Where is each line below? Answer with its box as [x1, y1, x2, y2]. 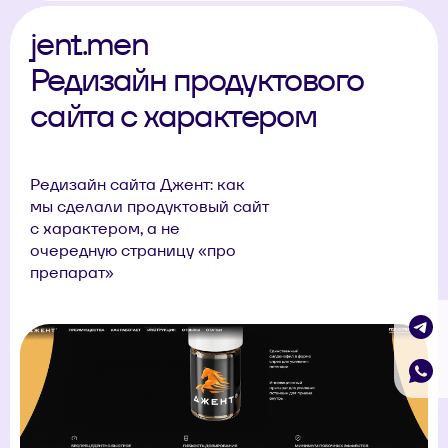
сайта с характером [30, 95, 317, 137]
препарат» [30, 262, 114, 284]
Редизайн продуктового [30, 59, 363, 101]
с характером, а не [30, 218, 180, 240]
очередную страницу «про [30, 240, 236, 262]
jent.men [30, 23, 149, 65]
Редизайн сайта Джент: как [30, 174, 245, 196]
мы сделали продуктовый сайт [30, 196, 269, 218]
